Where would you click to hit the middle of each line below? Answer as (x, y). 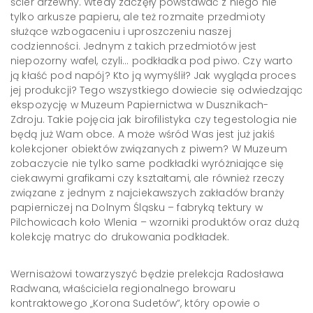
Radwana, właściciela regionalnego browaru (123, 289)
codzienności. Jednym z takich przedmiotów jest (134, 46)
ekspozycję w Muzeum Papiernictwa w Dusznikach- (140, 105)
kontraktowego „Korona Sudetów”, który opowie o (136, 303)
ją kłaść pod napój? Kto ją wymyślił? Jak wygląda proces (153, 75)
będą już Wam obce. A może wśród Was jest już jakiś (143, 134)
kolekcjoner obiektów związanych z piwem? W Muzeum (149, 149)
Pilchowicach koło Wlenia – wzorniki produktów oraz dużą (155, 222)
